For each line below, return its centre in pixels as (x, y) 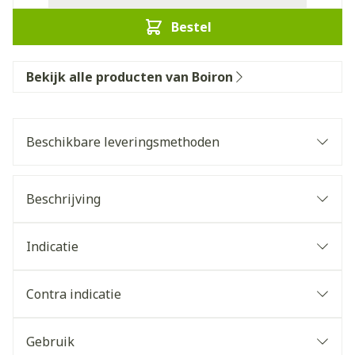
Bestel (191, 27)
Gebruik (50, 342)
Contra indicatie (74, 294)
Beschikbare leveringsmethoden (123, 142)
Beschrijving (63, 199)
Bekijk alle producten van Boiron (130, 77)
